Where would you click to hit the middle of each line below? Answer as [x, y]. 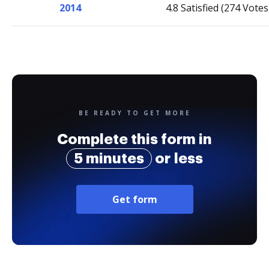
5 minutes [109, 159]
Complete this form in [134, 139]
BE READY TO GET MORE [134, 113]
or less [177, 159]
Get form [134, 199]
